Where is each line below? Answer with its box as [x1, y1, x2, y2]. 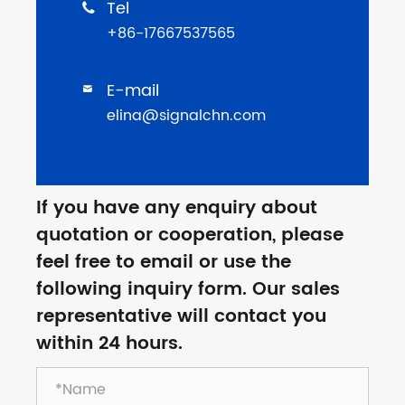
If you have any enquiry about [36, 193, 317, 224]
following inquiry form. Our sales [36, 275, 340, 306]
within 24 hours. [36, 329, 183, 360]
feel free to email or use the [36, 248, 291, 278]
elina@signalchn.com [107, 104, 266, 128]
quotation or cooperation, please [36, 221, 344, 251]
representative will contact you [36, 302, 326, 333]
